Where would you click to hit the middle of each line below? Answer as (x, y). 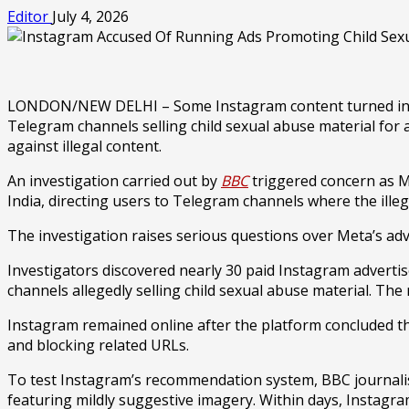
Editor (30, 16)
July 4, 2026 (90, 16)
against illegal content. (84, 146)
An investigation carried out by (114, 180)
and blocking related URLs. (98, 345)
